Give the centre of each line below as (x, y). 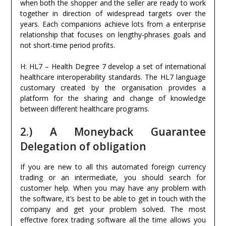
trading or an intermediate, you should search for (113, 178)
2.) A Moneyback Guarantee (113, 132)
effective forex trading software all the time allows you (113, 220)
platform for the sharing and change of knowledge (113, 98)
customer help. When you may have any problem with (113, 188)
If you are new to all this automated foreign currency (113, 167)
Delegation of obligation (83, 147)
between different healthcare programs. (84, 109)
